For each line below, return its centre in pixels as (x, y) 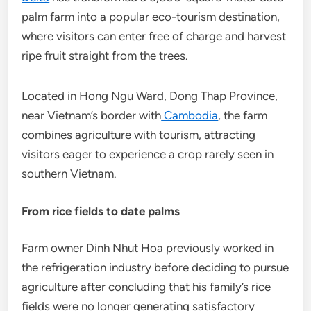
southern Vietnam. (69, 174)
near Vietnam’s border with (92, 115)
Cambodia (190, 115)
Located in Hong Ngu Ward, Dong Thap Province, (150, 96)
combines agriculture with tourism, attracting (139, 135)
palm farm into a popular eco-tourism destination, (151, 17)
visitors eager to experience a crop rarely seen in (148, 154)
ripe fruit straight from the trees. (105, 56)
